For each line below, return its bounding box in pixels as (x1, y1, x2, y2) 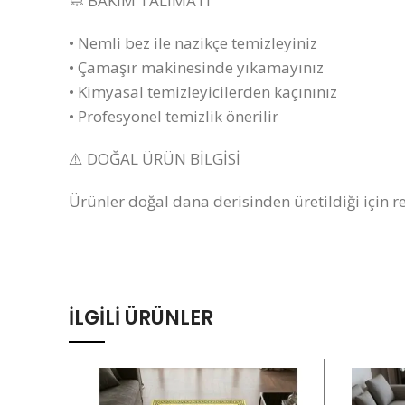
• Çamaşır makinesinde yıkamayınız (69, 57, 324, 78)
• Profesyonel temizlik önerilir (69, 106, 278, 127)
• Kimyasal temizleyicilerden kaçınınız (69, 81, 337, 102)
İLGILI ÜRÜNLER (69, 304, 213, 332)
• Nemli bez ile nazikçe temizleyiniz (69, 33, 317, 53)
